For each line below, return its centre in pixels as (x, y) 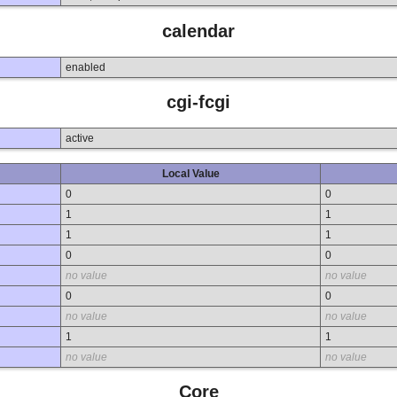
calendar (198, 31)
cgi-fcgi (198, 102)
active (80, 138)
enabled (86, 67)
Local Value (191, 173)
